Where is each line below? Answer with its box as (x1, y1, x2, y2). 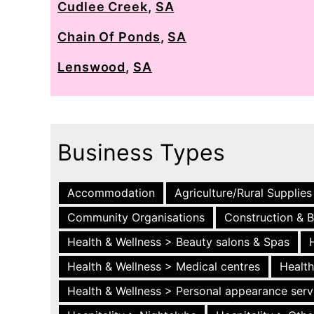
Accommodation (67, 186, 155, 200)
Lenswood (57, 60, 126, 74)
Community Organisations (67, 210, 205, 224)
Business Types (57, 139, 225, 166)
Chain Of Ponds (57, 29, 161, 44)
